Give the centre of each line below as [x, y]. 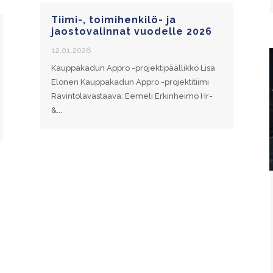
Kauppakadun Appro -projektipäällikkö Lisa [133, 68]
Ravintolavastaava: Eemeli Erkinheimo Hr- [132, 96]
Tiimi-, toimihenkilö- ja [113, 20]
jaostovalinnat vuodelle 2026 [131, 32]
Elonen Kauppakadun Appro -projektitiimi [130, 82]
